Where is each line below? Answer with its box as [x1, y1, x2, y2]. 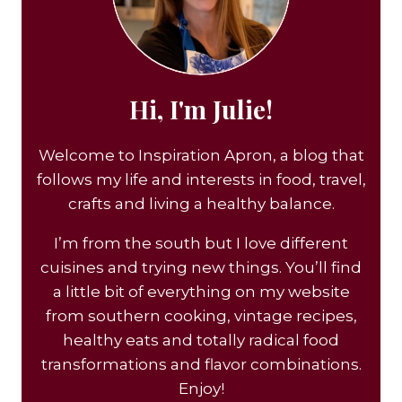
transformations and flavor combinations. [40, 354, 362, 373]
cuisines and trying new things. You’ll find [40, 258, 362, 276]
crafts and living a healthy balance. [67, 194, 335, 213]
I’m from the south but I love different [54, 233, 348, 252]
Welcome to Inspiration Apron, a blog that [38, 145, 364, 164]
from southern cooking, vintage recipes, [45, 306, 357, 325]
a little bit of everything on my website [52, 282, 350, 301]
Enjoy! [178, 379, 224, 398]
